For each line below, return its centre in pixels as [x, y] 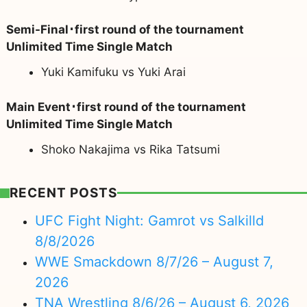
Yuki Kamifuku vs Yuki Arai [113, 72]
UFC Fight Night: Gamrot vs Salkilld [149, 221]
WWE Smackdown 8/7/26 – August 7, [154, 262]
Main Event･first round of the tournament [126, 107]
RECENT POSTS [63, 193]
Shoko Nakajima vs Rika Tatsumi [130, 149]
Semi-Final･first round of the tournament [125, 30]
